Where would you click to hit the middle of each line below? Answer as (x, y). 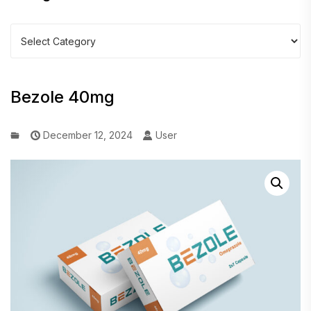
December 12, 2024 (86, 135)
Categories (37, 32)
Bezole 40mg (62, 97)
